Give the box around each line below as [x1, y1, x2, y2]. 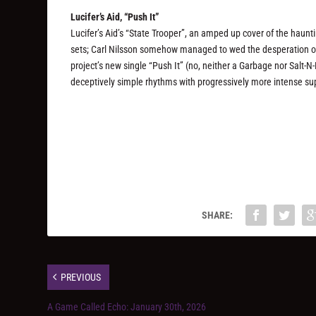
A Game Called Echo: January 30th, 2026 [47, 300, 207, 312]
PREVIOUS [61, 271, 102, 283]
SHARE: [202, 209, 233, 221]
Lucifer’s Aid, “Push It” [71, 11, 159, 23]
